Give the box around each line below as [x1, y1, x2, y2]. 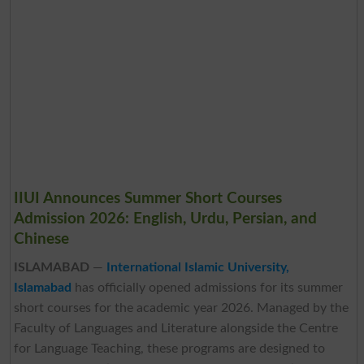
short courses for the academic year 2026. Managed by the [13, 301, 349, 314]
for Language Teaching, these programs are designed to [13, 341, 325, 355]
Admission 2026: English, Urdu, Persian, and [13, 210, 317, 227]
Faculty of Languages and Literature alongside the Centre [13, 321, 338, 335]
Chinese [13, 231, 69, 247]
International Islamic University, [106, 260, 289, 274]
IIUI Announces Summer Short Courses [13, 190, 282, 206]
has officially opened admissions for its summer [71, 280, 343, 294]
